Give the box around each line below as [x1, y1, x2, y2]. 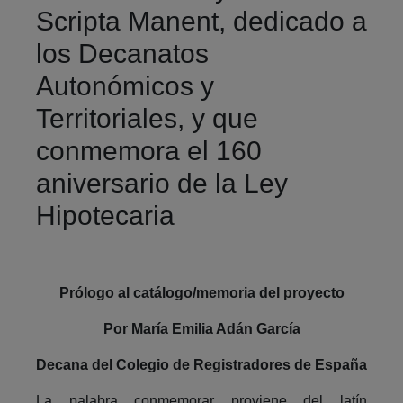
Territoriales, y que [36, 103, 258, 133]
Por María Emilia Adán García [103, 320, 300, 336]
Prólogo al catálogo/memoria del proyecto [58, 284, 345, 300]
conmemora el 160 [36, 135, 262, 166]
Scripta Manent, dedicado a [36, 5, 367, 36]
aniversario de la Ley [36, 167, 288, 198]
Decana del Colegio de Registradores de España [36, 356, 367, 372]
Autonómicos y [36, 70, 214, 101]
